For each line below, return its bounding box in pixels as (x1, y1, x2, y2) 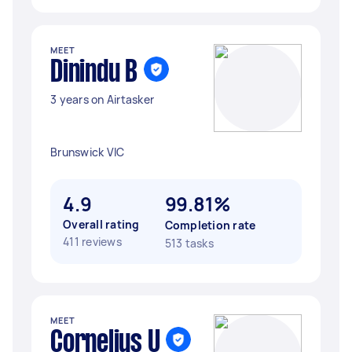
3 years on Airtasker (50, 92, 154, 107)
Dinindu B (50, 59, 137, 87)
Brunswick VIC (50, 145, 125, 159)
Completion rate (164, 218, 256, 233)
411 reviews (63, 234, 122, 249)
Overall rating (63, 217, 140, 232)
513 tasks (164, 236, 214, 251)
